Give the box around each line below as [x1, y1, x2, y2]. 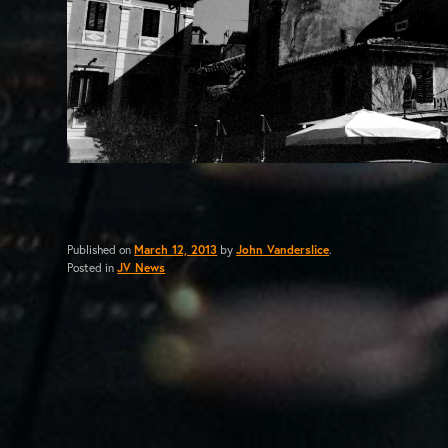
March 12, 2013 [134, 242, 218, 258]
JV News [117, 260, 166, 276]
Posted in [67, 260, 118, 276]
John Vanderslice [236, 242, 330, 258]
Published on [67, 242, 135, 258]
